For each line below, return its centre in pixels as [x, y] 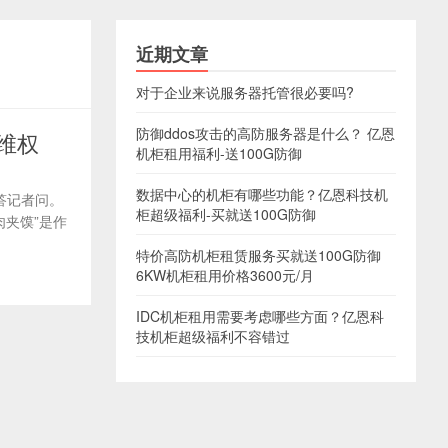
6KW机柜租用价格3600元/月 [225, 275]
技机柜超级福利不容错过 [213, 336]
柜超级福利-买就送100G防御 [226, 214]
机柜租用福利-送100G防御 [219, 153]
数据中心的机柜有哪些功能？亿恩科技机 [262, 194]
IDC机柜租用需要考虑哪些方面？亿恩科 [260, 316]
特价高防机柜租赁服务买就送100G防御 [258, 255]
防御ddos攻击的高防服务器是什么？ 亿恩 [265, 133]
